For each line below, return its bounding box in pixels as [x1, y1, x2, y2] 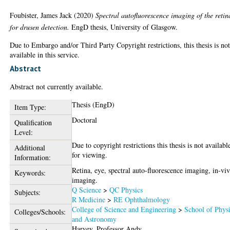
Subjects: [14, 187, 41, 198]
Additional [14, 143, 45, 153]
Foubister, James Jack [10, 10, 72, 20]
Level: [14, 127, 33, 138]
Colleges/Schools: [14, 207, 66, 217]
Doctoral [72, 115, 98, 125]
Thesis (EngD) [72, 100, 115, 110]
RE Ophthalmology [113, 195, 170, 205]
